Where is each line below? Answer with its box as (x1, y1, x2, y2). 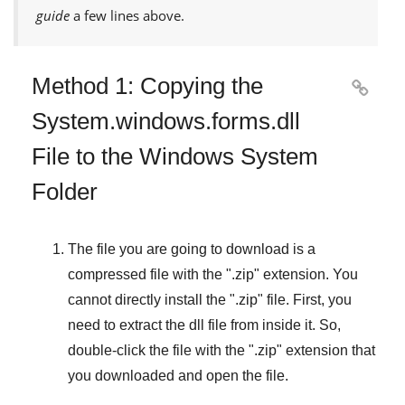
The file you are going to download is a (68, 240, 316, 257)
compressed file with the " (68, 266, 231, 282)
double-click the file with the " (68, 342, 254, 358)
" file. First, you (258, 291, 352, 307)
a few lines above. (70, 5, 184, 24)
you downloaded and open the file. (68, 367, 288, 383)
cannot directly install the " (68, 291, 235, 307)
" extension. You (254, 266, 358, 282)
